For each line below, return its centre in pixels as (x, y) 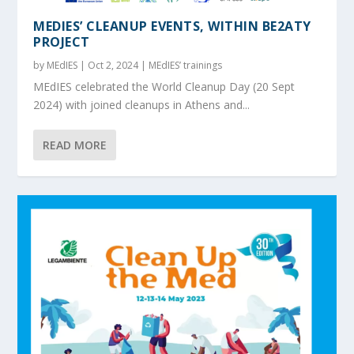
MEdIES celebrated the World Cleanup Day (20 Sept (164, 86)
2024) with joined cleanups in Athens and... (142, 104)
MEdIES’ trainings (186, 65)
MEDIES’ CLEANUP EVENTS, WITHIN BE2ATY (172, 26)
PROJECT (62, 41)
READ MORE (75, 145)
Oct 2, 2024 (113, 65)
